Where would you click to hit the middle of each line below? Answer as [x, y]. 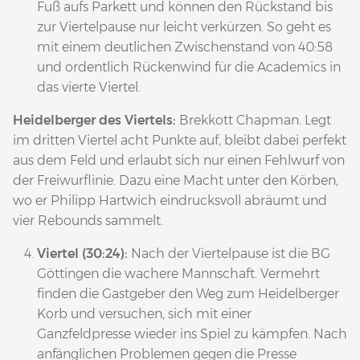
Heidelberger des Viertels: [96, 120]
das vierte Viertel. [89, 87]
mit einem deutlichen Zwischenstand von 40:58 [185, 47]
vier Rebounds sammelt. [88, 220]
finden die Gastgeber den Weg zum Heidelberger [188, 293]
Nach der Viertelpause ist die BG [231, 253]
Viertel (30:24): [84, 253]
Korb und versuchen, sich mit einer [144, 313]
